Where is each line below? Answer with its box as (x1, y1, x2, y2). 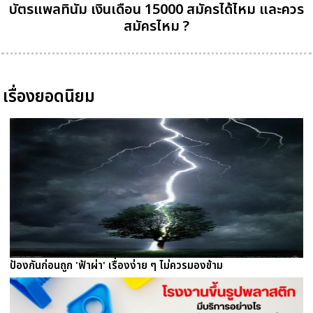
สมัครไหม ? (124, 15, 189, 37)
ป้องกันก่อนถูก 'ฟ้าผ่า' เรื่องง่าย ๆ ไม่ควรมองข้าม (9, 257, 223, 274)
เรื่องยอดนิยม (3, 84, 96, 110)
